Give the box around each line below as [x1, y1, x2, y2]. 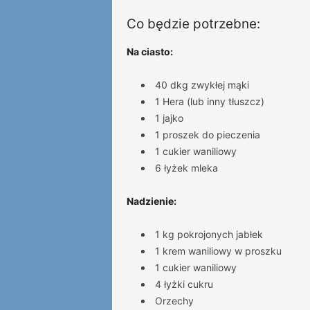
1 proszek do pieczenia [154, 129, 260, 140]
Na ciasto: [126, 46, 173, 57]
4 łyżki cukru [154, 278, 213, 290]
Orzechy [154, 295, 194, 307]
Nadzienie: [126, 195, 176, 207]
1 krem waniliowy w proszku [154, 245, 282, 257]
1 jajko [154, 112, 183, 124]
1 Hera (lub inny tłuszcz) [154, 95, 264, 107]
